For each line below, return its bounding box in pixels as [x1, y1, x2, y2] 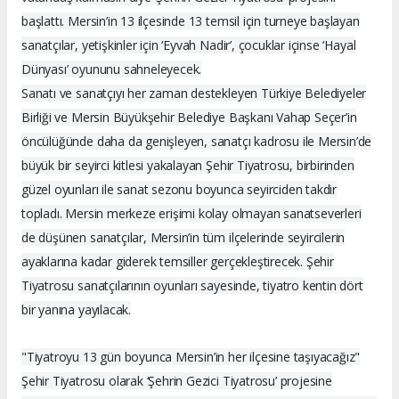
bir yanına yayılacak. [21, 301, 131, 319]
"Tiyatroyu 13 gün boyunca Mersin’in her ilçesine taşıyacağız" [21, 348, 361, 366]
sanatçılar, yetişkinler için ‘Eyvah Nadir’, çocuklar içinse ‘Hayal [21, 37, 356, 54]
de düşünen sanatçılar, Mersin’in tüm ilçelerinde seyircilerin [21, 229, 346, 247]
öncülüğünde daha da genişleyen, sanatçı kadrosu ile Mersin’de [21, 133, 372, 151]
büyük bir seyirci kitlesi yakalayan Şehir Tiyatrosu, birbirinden [21, 157, 354, 175]
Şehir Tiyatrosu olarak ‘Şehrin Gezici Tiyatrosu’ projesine [21, 372, 332, 390]
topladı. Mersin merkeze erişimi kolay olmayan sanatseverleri [21, 205, 362, 223]
